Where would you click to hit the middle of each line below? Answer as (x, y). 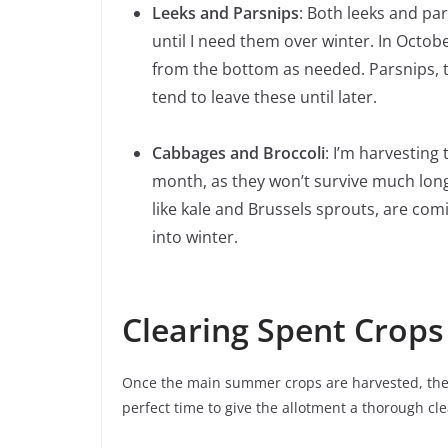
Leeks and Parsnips (225, 13)
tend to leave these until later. (264, 97)
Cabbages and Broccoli (238, 153)
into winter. (195, 237)
